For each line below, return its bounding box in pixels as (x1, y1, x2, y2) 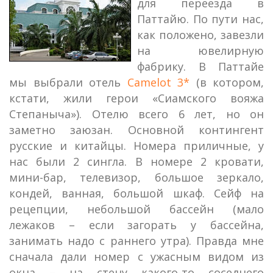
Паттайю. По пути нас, (137, 12, 264, 26)
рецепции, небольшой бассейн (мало (9, 202, 264, 216)
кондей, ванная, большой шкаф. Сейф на (9, 186, 264, 200)
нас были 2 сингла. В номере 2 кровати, (9, 154, 264, 169)
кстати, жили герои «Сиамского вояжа (9, 91, 264, 105)
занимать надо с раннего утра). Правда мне (9, 233, 264, 248)
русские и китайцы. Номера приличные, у (9, 138, 264, 153)
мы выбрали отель (9, 75, 127, 90)
